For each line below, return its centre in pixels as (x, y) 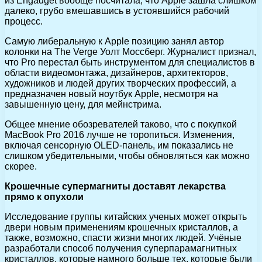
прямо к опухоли (44, 196)
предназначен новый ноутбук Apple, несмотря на (111, 94)
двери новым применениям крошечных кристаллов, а (121, 227)
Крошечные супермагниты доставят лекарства (115, 186)
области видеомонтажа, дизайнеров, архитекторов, (116, 73)
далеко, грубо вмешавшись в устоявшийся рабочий (117, 11)
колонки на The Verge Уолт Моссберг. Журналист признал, (130, 51)
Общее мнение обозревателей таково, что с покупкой (121, 124)
